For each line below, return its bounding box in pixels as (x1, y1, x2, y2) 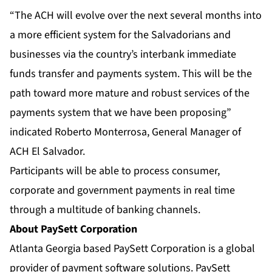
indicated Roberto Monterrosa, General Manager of (10, 124, 241, 140)
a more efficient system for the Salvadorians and (10, 27, 231, 43)
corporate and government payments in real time (10, 183, 235, 199)
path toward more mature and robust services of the (10, 86, 250, 101)
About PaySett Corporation (10, 222, 137, 237)
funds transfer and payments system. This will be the (10, 66, 252, 82)
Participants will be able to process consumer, (10, 163, 220, 179)
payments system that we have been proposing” (10, 105, 231, 121)
